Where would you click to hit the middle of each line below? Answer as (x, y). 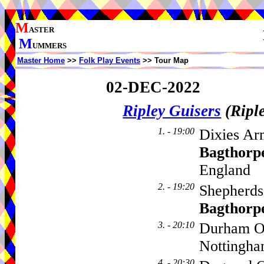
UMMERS (49, 46)
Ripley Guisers (172, 111)
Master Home (41, 60)
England (225, 170)
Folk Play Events (110, 60)
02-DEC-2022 (153, 87)
